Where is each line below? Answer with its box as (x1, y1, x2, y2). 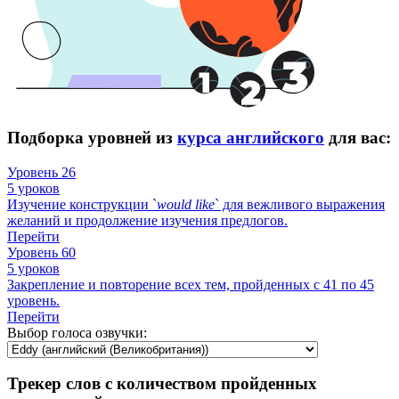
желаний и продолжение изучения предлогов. (7, 212, 288, 228)
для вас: (324, 127, 391, 147)
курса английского (177, 127, 324, 147)
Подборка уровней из (7, 127, 177, 147)
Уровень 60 (7, 244, 76, 260)
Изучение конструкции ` (7, 196, 157, 212)
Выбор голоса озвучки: (7, 324, 147, 340)
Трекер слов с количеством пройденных (7, 374, 317, 394)
